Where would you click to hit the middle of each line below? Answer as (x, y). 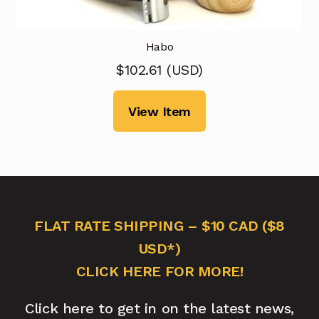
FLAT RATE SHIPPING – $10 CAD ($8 (159, 225)
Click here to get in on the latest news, (159, 308)
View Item (159, 111)
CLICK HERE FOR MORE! (159, 271)
